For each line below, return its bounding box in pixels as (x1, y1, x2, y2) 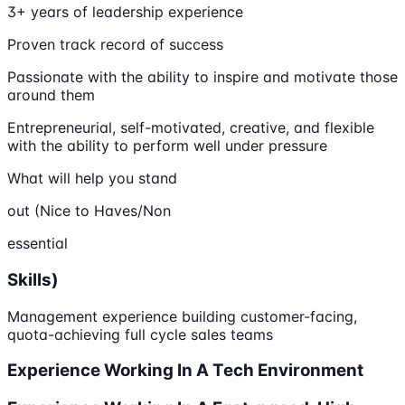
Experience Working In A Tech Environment (7, 360, 363, 381)
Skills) (7, 268, 59, 290)
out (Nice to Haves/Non (7, 202, 171, 221)
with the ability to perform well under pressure (7, 137, 327, 155)
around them (7, 86, 95, 105)
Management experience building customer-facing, (7, 306, 357, 325)
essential (7, 234, 68, 253)
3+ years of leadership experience (7, 3, 243, 22)
